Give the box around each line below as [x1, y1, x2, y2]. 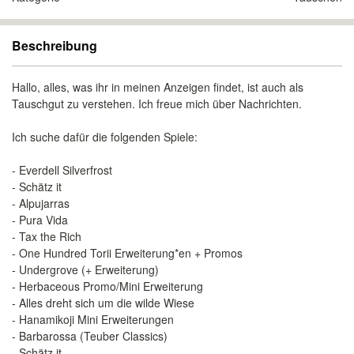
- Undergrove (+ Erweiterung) [12, 262, 159, 277]
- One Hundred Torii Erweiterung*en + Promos [12, 245, 243, 261]
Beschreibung [12, 36, 97, 55]
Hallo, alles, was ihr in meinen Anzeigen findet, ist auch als [12, 79, 303, 95]
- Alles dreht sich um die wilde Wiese [12, 295, 194, 311]
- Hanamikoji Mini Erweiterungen [12, 311, 174, 327]
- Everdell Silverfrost [12, 162, 112, 178]
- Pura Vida [12, 212, 68, 228]
